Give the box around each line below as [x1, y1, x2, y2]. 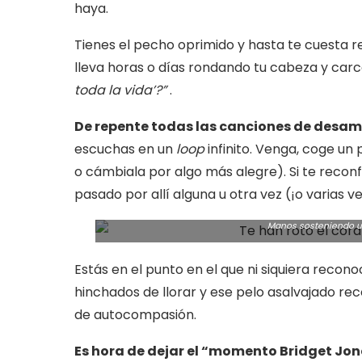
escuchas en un [74, 140, 176, 158]
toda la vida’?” [74, 81, 166, 99]
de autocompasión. [74, 305, 196, 324]
